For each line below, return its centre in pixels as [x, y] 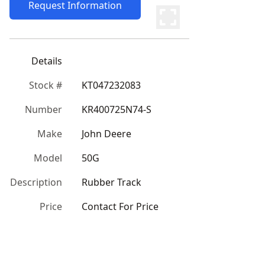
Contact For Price [120, 206]
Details [47, 61]
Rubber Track [112, 182]
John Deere [106, 134]
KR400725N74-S [117, 109]
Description [36, 182]
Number [43, 109]
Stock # [46, 85]
